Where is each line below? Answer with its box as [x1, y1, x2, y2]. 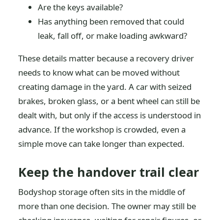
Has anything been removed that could [38, 15, 185, 27]
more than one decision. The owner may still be [18, 200, 196, 212]
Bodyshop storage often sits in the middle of [18, 186, 186, 197]
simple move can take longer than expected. [18, 137, 185, 149]
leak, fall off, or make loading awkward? [38, 29, 188, 41]
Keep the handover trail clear [18, 163, 199, 180]
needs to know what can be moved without [18, 66, 180, 78]
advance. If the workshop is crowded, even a [18, 123, 186, 135]
